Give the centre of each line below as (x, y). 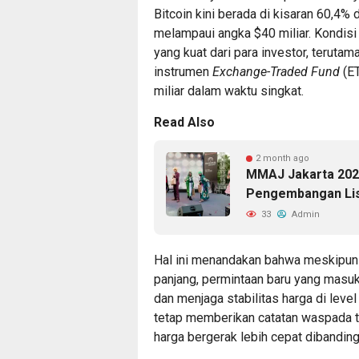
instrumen (183, 71)
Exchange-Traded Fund (276, 71)
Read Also (184, 122)
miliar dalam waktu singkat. (230, 91)
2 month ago (282, 158)
